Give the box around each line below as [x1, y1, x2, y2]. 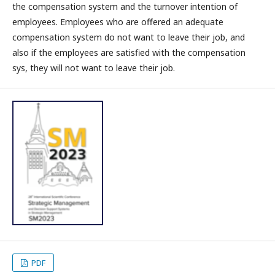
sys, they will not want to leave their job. [12, 61, 175, 74]
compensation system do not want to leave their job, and [12, 31, 245, 43]
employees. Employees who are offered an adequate [12, 15, 223, 28]
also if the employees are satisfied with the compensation [12, 46, 246, 58]
